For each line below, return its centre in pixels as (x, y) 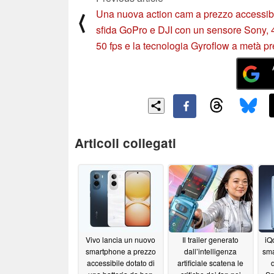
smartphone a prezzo (120, 251)
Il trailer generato (210, 240)
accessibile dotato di (120, 263)
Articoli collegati (125, 143)
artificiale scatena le (210, 263)
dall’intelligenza (210, 251)
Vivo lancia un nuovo (120, 240)
